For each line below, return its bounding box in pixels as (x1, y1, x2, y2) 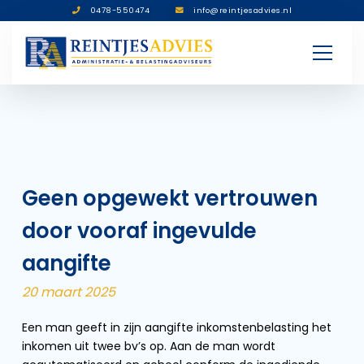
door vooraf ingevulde (22, 216, 257, 245)
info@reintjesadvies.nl (193, 5, 292, 15)
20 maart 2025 (22, 283, 115, 301)
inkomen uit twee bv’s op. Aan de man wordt (22, 338, 275, 354)
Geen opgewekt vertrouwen (22, 184, 318, 213)
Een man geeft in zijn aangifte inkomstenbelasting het (22, 319, 331, 336)
